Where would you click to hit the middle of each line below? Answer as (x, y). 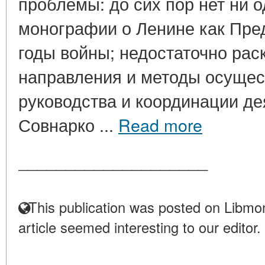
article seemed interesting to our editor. (140, 227)
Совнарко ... (68, 125)
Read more (160, 125)
